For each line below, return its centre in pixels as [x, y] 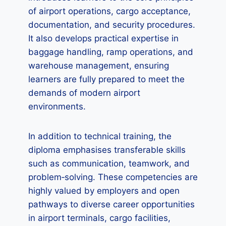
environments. [57, 106]
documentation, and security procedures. [112, 25]
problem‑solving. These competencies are [113, 177]
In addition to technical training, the [100, 136]
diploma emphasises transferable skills [107, 150]
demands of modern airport [84, 93]
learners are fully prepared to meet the [106, 79]
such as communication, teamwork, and [109, 163]
